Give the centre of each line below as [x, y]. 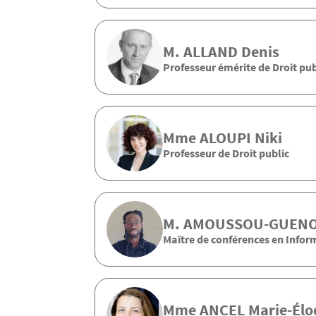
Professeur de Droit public [226, 153]
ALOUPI [225, 137]
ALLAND [211, 51]
